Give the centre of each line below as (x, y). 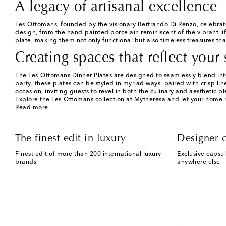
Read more (32, 108)
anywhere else (199, 162)
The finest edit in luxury (71, 138)
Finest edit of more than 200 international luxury (88, 154)
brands (26, 162)
